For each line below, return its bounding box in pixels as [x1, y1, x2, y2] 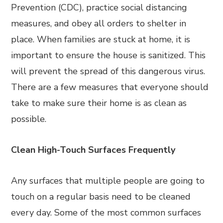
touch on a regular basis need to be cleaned [11, 191, 191, 203]
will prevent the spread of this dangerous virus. [11, 65, 206, 77]
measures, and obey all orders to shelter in [11, 17, 187, 29]
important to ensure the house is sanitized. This [11, 49, 206, 61]
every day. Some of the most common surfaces [11, 207, 202, 219]
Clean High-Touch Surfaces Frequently [11, 144, 176, 156]
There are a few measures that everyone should [11, 81, 209, 93]
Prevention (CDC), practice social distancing [11, 1, 188, 13]
